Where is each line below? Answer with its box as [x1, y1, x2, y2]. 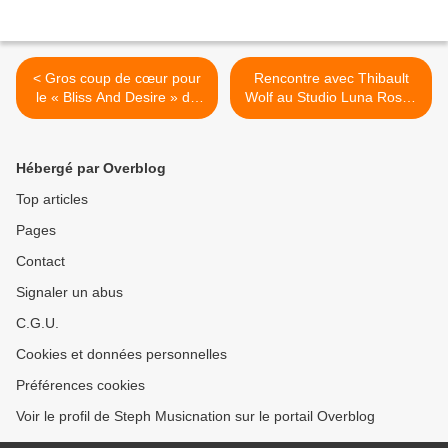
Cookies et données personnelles [16, 346, 227, 363]
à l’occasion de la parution [248, 108, 414, 125]
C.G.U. [16, 315, 59, 332]
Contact [16, 253, 65, 270]
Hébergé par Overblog [16, 160, 166, 177]
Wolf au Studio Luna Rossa [245, 89, 417, 106]
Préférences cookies [16, 377, 145, 394]
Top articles [16, 191, 88, 208]
